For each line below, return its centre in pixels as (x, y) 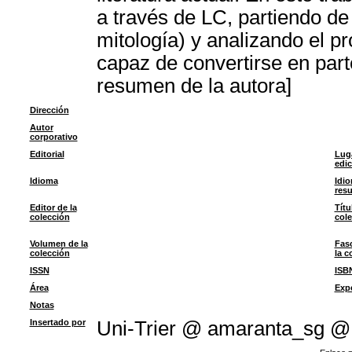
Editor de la (53, 207)
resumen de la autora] (194, 86)
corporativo (53, 137)
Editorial (47, 154)
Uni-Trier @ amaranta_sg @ (223, 328)
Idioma (44, 181)
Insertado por (57, 322)
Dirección (49, 110)
